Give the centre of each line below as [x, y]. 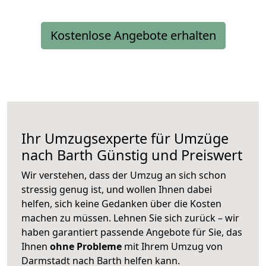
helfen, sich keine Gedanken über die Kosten [121, 204]
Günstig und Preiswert [168, 155]
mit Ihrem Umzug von [172, 247]
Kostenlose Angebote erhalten [133, 36]
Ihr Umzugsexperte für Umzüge [125, 139]
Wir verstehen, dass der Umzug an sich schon [124, 175]
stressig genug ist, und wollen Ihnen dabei [117, 190]
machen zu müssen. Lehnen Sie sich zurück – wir [130, 218]
